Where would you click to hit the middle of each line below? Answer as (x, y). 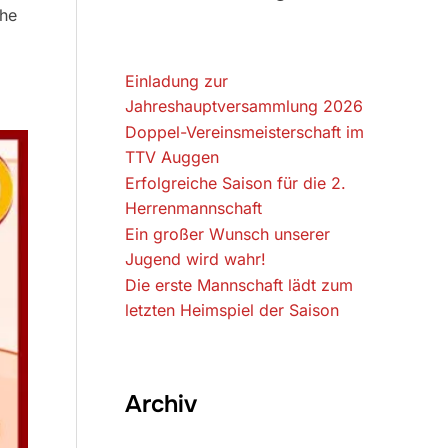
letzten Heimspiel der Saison (232, 309)
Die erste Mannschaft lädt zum (239, 284)
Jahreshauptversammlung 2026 (244, 105)
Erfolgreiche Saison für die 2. (235, 182)
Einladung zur (176, 80)
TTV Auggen (172, 156)
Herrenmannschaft (193, 207)
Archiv (161, 403)
